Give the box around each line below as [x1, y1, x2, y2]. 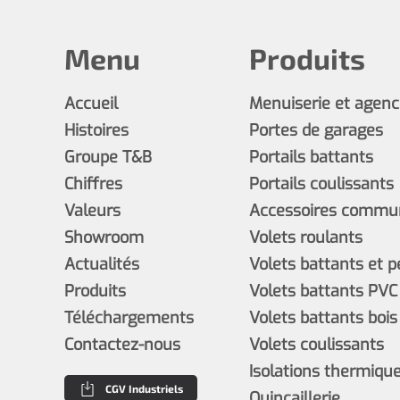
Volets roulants [248, 226, 362, 248]
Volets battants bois [248, 306, 397, 329]
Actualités [64, 253, 139, 275]
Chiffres [64, 172, 122, 195]
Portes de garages [248, 119, 383, 141]
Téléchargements [64, 306, 194, 329]
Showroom [64, 226, 144, 248]
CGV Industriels [105, 381, 183, 395]
